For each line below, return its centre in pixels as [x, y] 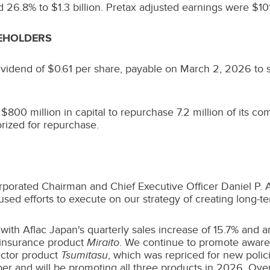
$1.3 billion [76, 7]
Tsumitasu [84, 255]
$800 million [31, 112]
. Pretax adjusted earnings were [176, 7]
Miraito [103, 242]
